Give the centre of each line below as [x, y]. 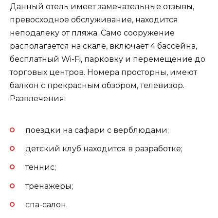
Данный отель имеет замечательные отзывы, [102, 6]
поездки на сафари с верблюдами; [97, 130]
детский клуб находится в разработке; [104, 149]
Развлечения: [38, 98]
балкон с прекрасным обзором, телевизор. [97, 85]
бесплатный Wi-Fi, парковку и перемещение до [108, 59]
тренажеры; [49, 186]
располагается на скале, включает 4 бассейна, [103, 46]
